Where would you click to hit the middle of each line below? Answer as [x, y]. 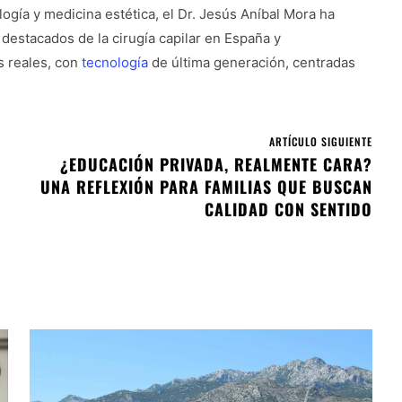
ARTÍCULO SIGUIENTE [320, 142]
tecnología [115, 63]
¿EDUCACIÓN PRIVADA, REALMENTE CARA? [216, 165]
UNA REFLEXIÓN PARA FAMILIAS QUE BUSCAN [206, 187]
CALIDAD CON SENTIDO [288, 210]
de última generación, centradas [252, 63]
